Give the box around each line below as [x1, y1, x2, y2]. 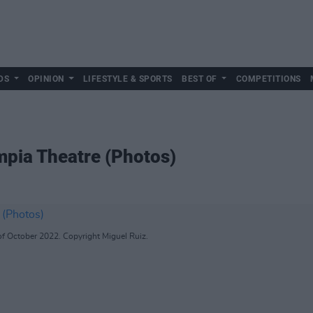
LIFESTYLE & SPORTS [82, 74, 173, 84]
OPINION [28, 74, 64, 84]
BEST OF [182, 74, 217, 84]
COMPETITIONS [235, 74, 301, 84]
